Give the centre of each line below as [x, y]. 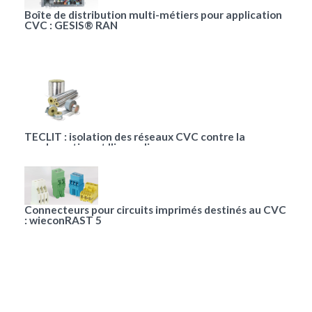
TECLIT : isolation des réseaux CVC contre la [135, 137]
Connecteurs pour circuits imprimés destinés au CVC [155, 210]
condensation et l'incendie [90, 147]
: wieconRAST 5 [63, 220]
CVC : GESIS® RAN [71, 25]
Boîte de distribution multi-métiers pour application [153, 15]
